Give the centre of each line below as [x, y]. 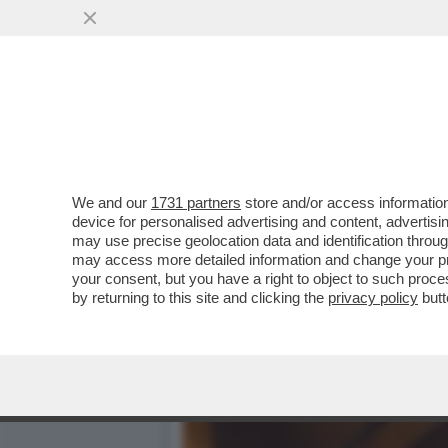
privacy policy [373, 297]
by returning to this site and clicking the [200, 297]
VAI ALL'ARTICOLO [283, 161]
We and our [111, 202]
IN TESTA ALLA [254, 121]
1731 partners [196, 202]
